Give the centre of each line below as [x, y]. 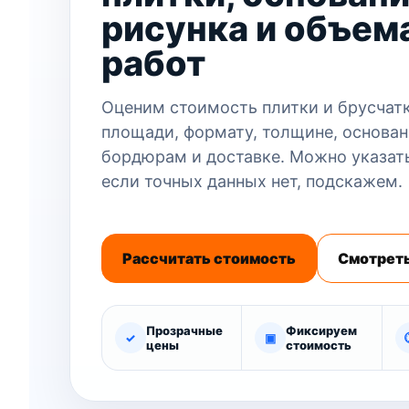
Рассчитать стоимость [209, 258]
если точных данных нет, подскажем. [252, 181]
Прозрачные [184, 330]
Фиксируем [322, 330]
